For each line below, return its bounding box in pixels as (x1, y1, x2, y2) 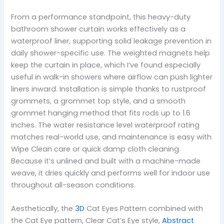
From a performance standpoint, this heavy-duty (11, 11, 191, 22)
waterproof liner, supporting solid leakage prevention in (11, 35, 212, 46)
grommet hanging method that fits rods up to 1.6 (11, 107, 191, 118)
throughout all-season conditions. (11, 179, 136, 190)
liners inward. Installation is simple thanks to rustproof (11, 83, 206, 94)
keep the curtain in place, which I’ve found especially (11, 59, 201, 70)
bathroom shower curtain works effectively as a (11, 23, 186, 34)
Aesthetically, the (11, 203, 75, 214)
